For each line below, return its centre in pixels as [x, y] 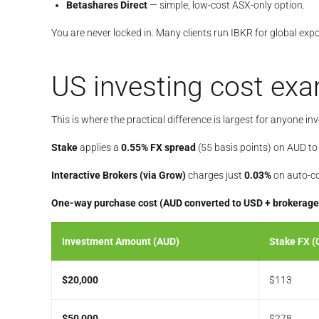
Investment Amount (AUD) [121, 242]
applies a [99, 148]
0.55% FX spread [158, 148]
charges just [215, 176]
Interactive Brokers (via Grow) [119, 176]
